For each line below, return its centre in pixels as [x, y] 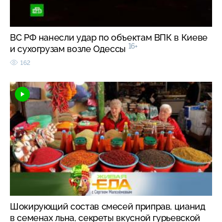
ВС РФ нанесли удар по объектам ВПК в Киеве [109, 37]
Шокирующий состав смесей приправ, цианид [108, 206]
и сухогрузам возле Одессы [69, 49]
